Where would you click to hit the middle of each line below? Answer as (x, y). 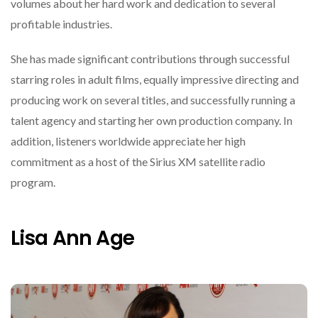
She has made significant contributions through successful (150, 59)
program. (33, 182)
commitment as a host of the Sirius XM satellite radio (138, 162)
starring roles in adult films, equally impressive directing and (155, 79)
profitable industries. (61, 24)
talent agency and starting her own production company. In (152, 121)
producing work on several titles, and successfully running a (153, 100)
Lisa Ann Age (72, 238)
